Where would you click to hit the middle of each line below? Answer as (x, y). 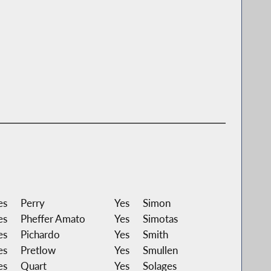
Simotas (160, 218)
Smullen (160, 250)
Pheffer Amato (53, 218)
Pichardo (40, 234)
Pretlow (38, 250)
